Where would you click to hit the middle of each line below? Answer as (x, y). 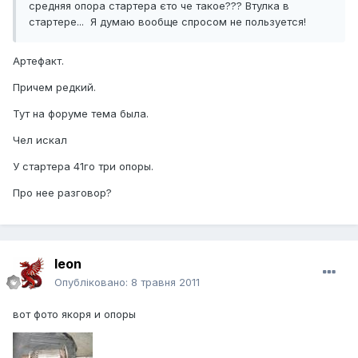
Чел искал (40, 140)
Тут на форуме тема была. (81, 114)
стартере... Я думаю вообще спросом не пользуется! (167, 22)
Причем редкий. (54, 88)
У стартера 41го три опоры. (83, 167)
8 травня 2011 (165, 282)
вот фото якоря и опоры (74, 314)
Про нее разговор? (62, 193)
